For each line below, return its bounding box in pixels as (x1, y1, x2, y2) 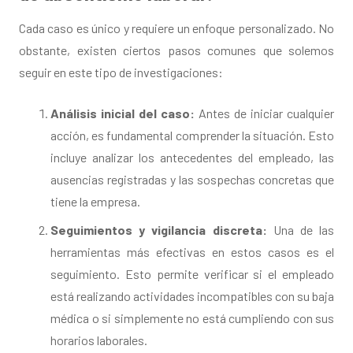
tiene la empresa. (50, 194, 140, 210)
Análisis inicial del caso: (50, 106, 195, 121)
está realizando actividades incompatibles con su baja (50, 288, 334, 304)
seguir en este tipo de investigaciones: (19, 65, 223, 80)
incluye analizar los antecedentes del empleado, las (50, 150, 334, 165)
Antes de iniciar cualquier (195, 106, 334, 121)
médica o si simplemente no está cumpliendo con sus (50, 310, 334, 326)
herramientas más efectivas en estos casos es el (50, 244, 334, 260)
